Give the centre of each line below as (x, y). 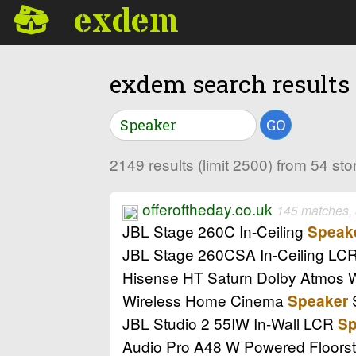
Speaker (318, 300)
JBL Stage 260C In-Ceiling (215, 230)
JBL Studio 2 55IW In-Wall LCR (230, 323)
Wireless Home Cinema (205, 300)
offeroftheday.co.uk (207, 208)
